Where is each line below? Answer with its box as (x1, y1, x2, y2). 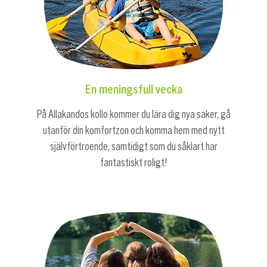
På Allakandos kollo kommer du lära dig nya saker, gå (36, 108, 231, 120)
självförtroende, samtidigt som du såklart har (49, 141, 218, 152)
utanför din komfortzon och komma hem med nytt (42, 125, 225, 136)
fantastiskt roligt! (100, 157, 167, 168)
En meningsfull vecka (85, 80, 182, 96)
